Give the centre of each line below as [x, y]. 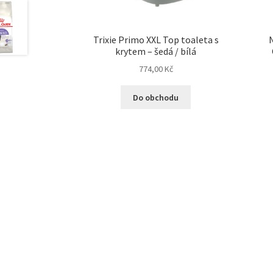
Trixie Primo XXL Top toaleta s [156, 39]
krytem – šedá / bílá [156, 51]
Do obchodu [156, 97]
